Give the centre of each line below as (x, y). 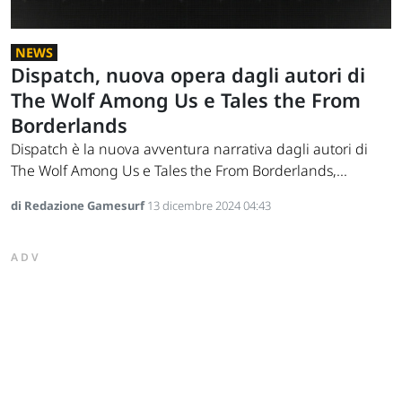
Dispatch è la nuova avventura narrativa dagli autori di (189, 149)
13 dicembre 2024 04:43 (209, 206)
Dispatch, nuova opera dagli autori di (188, 75)
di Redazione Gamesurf (79, 206)
